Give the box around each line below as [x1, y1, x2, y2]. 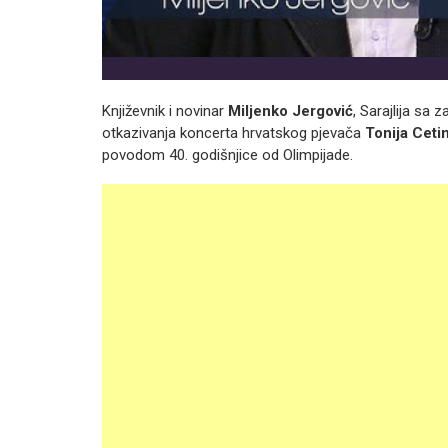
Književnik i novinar [102, 102, 228, 120]
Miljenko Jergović [228, 102, 353, 120]
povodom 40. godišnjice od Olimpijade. [102, 146, 353, 164]
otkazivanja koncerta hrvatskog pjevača [102, 124, 365, 142]
